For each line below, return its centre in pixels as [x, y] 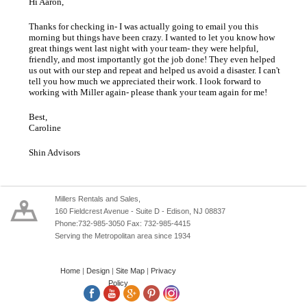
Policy [118, 283]
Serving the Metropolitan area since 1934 [123, 236]
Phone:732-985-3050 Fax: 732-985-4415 [123, 224]
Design [98, 271]
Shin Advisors [55, 153]
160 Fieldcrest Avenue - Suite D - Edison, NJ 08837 [140, 211]
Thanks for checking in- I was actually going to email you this [144, 27]
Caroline [45, 128]
